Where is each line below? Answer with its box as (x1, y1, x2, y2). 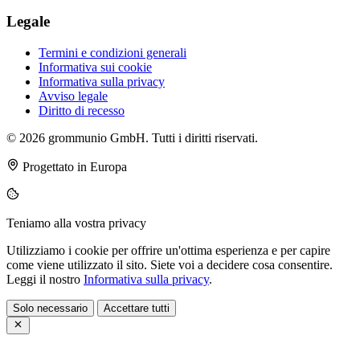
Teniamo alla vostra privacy (6, 215, 146, 230)
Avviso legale (39, 88, 108, 103)
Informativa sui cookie (39, 59, 152, 74)
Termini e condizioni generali (39, 45, 186, 59)
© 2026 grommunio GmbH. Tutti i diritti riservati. (6, 130, 258, 145)
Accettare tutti (104, 301, 170, 314)
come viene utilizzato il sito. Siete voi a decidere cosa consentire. (6, 257, 333, 272)
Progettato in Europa (19, 159, 127, 174)
